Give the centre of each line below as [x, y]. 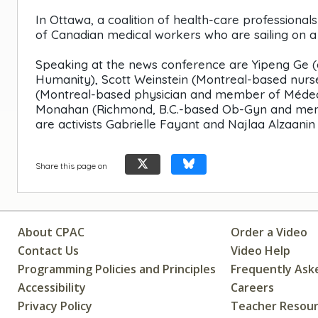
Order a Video [269, 232]
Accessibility [52, 287]
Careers [253, 287]
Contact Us [48, 250]
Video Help [261, 250]
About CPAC [51, 232]
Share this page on [71, 165]
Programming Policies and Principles [117, 269]
